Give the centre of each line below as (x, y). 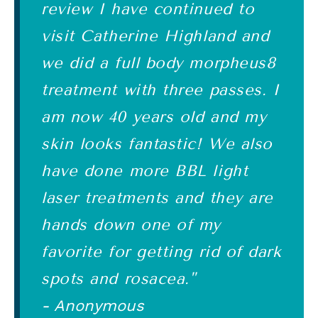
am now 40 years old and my (154, 117)
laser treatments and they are (157, 198)
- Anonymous (93, 306)
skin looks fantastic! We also (157, 144)
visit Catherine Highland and (155, 36)
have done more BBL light (145, 171)
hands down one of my (131, 225)
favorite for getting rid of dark (161, 252)
